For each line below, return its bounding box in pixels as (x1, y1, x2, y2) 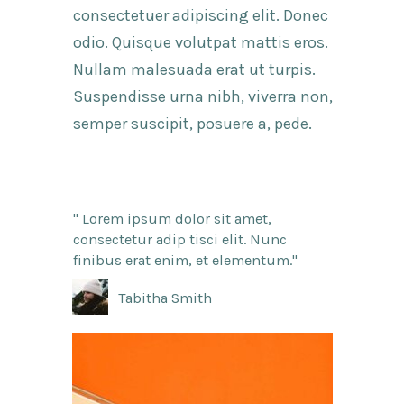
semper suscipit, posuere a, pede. (73, 114, 312, 133)
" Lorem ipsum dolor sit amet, (73, 210, 271, 227)
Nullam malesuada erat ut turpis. (73, 60, 316, 79)
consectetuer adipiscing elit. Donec (73, 5, 328, 25)
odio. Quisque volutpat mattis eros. (73, 32, 328, 52)
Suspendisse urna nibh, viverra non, (73, 87, 333, 106)
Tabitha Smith (118, 289, 212, 307)
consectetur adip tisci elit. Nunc (73, 231, 287, 248)
